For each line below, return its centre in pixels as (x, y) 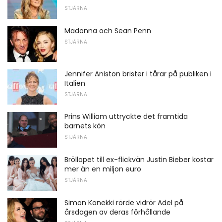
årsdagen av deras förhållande (117, 212)
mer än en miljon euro (103, 169)
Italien (75, 83)
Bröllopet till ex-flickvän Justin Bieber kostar (139, 160)
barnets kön (85, 126)
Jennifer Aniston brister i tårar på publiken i (138, 74)
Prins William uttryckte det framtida (126, 117)
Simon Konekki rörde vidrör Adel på (124, 202)
